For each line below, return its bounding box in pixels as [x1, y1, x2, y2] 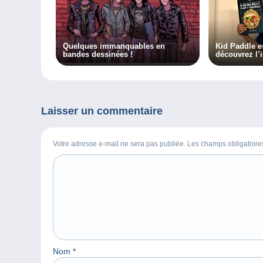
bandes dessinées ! [63, 50, 133, 59]
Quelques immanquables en [63, 42, 166, 51]
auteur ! [215, 58, 243, 68]
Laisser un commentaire [41, 105, 163, 117]
